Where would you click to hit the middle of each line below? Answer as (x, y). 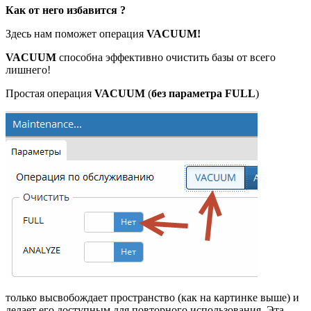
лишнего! (28, 69)
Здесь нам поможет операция (75, 33)
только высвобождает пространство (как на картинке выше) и (152, 297)
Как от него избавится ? (66, 10)
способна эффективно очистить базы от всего (166, 57)
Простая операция (50, 93)
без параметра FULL (203, 93)
